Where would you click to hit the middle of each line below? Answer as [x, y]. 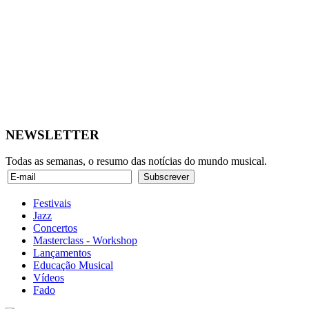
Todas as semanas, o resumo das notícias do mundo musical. [136, 161]
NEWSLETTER [52, 134]
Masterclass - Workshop [85, 241]
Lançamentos [62, 253]
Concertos [55, 228]
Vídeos [49, 278]
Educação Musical [73, 266]
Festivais [52, 203]
